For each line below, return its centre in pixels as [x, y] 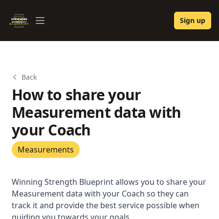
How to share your [77, 95]
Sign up [193, 20]
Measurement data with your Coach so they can [100, 194]
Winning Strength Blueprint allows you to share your [109, 182]
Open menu [61, 26]
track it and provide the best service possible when [106, 205]
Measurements [46, 150]
